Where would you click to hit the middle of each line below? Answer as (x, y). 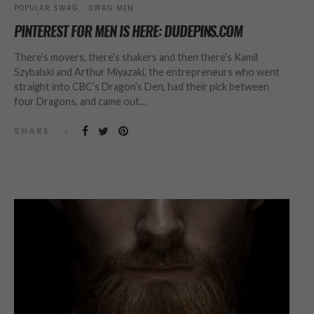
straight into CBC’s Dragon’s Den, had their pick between (142, 86)
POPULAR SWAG (46, 8)
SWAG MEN (111, 8)
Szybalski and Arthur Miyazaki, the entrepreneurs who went (147, 71)
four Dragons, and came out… (80, 101)
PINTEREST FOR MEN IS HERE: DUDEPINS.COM (129, 31)
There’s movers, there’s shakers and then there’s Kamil (136, 57)
